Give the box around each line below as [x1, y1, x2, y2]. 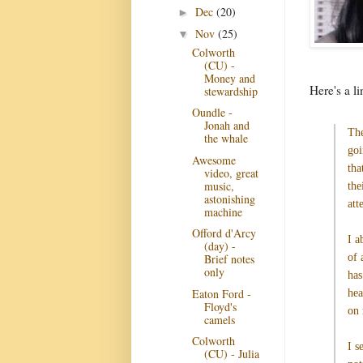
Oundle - [191, 105, 233, 120]
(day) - [203, 238, 236, 254]
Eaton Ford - [191, 285, 251, 301]
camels [203, 311, 235, 327]
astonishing [203, 190, 255, 207]
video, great [203, 164, 258, 181]
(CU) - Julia [203, 346, 259, 361]
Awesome [191, 152, 236, 168]
